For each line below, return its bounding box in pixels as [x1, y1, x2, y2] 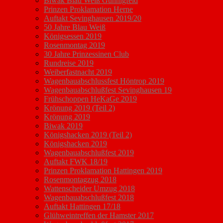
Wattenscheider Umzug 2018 [44, 184, 135, 193]
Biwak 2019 [44, 121, 83, 130]
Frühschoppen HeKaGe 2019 [44, 95, 137, 104]
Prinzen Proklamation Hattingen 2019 [44, 166, 162, 175]
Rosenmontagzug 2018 [44, 175, 116, 184]
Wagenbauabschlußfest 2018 [44, 193, 134, 202]
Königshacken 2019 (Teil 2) [44, 130, 132, 139]
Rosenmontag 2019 [44, 41, 105, 50]
